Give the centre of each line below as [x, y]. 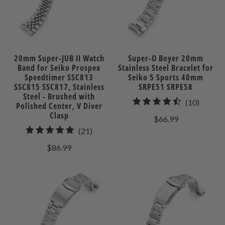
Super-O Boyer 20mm [166, 58]
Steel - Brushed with [59, 96]
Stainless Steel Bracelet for [166, 68]
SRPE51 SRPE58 [166, 87]
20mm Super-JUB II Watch [59, 58]
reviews [105, 155]
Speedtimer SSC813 [59, 77]
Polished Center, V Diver [59, 106]
